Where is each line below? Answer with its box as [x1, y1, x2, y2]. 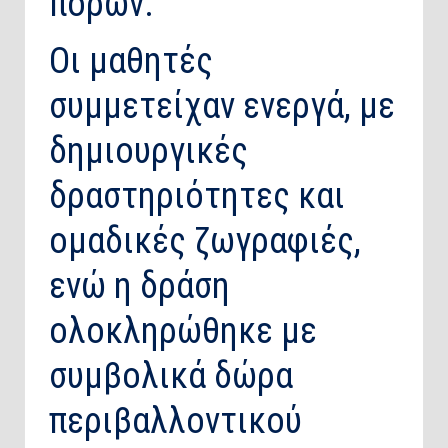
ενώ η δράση [49, 265, 230, 308]
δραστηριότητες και [49, 175, 345, 218]
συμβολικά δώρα [49, 355, 293, 398]
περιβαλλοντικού [49, 400, 302, 443]
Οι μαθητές [49, 40, 213, 83]
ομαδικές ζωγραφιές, [49, 220, 361, 263]
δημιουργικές [49, 130, 248, 173]
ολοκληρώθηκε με [49, 310, 317, 353]
